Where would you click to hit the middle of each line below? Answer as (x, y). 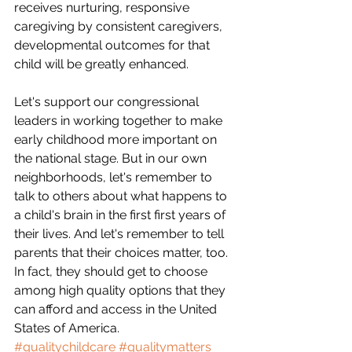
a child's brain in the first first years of (121, 215)
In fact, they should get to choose (112, 271)
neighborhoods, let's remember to (115, 177)
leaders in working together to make (120, 121)
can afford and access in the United (117, 309)
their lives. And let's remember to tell (121, 234)
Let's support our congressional (108, 102)
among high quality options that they (121, 290)
